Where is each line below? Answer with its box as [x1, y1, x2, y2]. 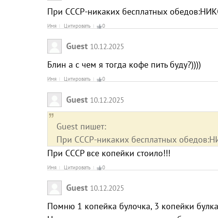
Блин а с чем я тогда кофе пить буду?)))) [47, 59, 201, 71]
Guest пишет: [56, 120, 106, 132]
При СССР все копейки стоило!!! [47, 147, 170, 159]
